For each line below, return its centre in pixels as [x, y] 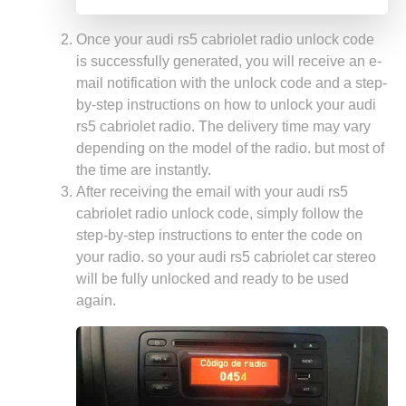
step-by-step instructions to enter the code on [219, 235]
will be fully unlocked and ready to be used [213, 278]
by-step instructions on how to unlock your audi [226, 104]
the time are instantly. [144, 169]
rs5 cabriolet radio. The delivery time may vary [223, 126]
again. [96, 300]
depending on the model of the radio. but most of [230, 148]
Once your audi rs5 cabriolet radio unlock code [225, 39]
